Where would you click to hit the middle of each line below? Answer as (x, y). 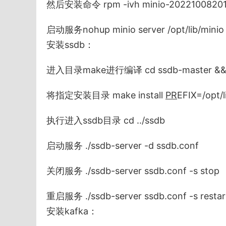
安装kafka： (72, 211)
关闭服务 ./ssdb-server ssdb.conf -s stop (133, 171)
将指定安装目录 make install (106, 95)
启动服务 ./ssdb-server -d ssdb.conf (123, 146)
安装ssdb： (70, 45)
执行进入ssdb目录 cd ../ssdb (106, 121)
